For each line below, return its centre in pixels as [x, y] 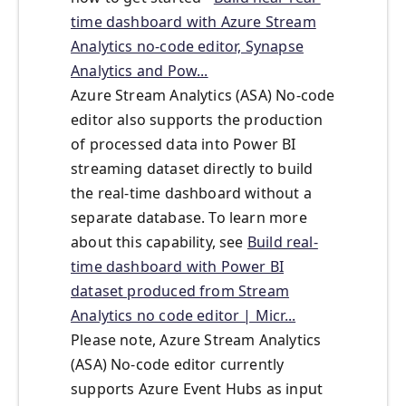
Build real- [282, 242]
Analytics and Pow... [140, 71]
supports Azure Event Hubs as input [197, 389]
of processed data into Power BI [184, 145]
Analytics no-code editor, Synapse [187, 47]
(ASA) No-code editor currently [178, 365]
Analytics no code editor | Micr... [184, 316]
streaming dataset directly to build [192, 169]
